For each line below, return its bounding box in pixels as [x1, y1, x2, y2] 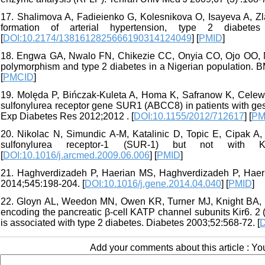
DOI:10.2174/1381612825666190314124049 [3, 33, 192, 44]
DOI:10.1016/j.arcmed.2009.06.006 [3, 150, 150, 161]
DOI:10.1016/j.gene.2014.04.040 [85, 179, 221, 189]
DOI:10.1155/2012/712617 [134, 111, 244, 122]
